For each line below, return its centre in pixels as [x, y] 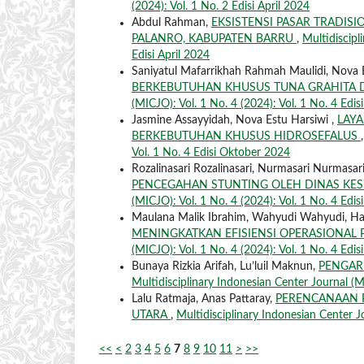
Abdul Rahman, [171, 23]
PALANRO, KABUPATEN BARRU [214, 39]
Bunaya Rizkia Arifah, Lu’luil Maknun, [225, 267]
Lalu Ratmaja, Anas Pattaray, [204, 299]
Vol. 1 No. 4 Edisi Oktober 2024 [211, 153]
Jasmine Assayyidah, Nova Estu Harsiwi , [234, 121]
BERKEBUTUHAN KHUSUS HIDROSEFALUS [246, 137]
